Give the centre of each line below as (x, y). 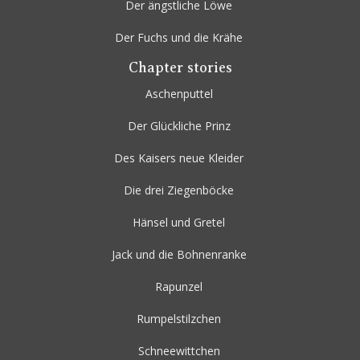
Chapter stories (180, 68)
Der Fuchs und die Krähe (179, 38)
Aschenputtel (179, 94)
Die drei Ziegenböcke (179, 190)
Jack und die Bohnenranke (179, 255)
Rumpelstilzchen (179, 319)
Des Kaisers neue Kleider (179, 158)
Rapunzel (179, 287)
